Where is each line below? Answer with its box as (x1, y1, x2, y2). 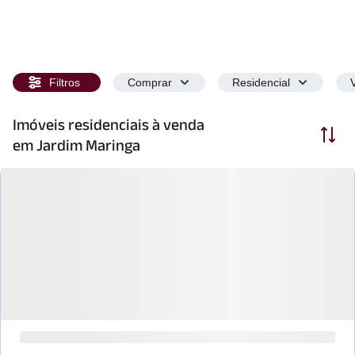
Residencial (232, 76, 290, 89)
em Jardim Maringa (13, 136, 140, 154)
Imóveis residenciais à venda (13, 116, 204, 133)
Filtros (49, 76, 80, 89)
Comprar (128, 76, 172, 89)
